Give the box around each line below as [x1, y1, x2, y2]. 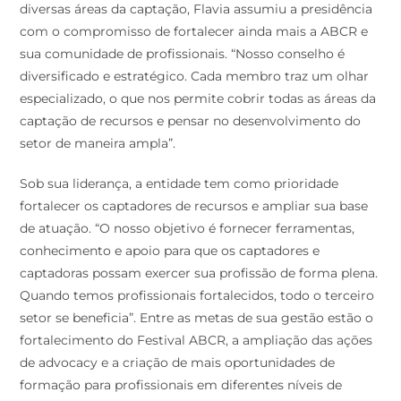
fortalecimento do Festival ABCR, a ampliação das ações [20, 332, 373, 349]
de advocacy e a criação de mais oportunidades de [20, 354, 336, 371]
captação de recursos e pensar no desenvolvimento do [20, 113, 362, 130]
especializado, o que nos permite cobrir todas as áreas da [20, 90, 377, 107]
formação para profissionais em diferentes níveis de [20, 377, 343, 394]
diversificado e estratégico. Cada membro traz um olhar [20, 68, 370, 85]
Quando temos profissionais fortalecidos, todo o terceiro [20, 287, 375, 304]
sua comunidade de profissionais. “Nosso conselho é [20, 46, 346, 63]
